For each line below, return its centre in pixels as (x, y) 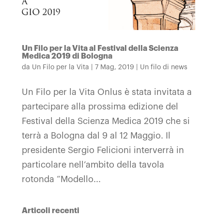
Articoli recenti (50, 210)
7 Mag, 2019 (114, 67)
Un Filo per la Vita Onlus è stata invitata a (107, 92)
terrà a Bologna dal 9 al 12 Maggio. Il (96, 135)
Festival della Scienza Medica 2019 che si (106, 121)
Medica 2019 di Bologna (67, 56)
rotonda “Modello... (61, 179)
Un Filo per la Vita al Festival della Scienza (100, 48)
